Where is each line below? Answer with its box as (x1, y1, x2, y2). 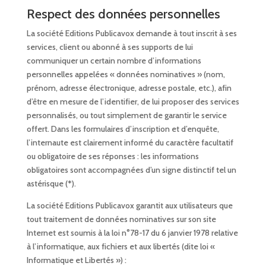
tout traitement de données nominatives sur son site (26, 214, 216, 225)
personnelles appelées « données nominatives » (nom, (26, 69, 225, 80)
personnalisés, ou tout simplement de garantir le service (26, 110, 227, 121)
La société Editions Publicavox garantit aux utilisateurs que (26, 200, 233, 211)
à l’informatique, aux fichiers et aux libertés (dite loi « (26, 241, 215, 252)
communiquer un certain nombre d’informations (26, 55, 201, 66)
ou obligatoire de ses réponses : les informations (26, 151, 199, 162)
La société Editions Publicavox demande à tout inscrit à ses (26, 28, 237, 39)
